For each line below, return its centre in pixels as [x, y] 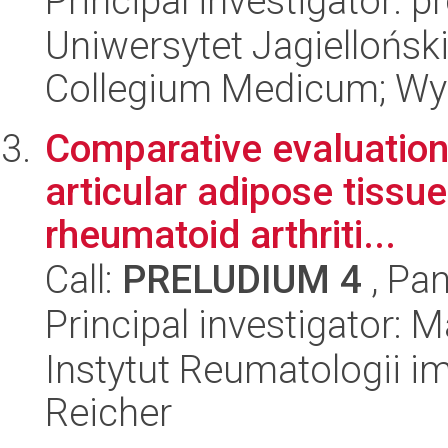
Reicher [108, 412]
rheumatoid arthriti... [220, 234]
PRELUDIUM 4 [242, 279]
